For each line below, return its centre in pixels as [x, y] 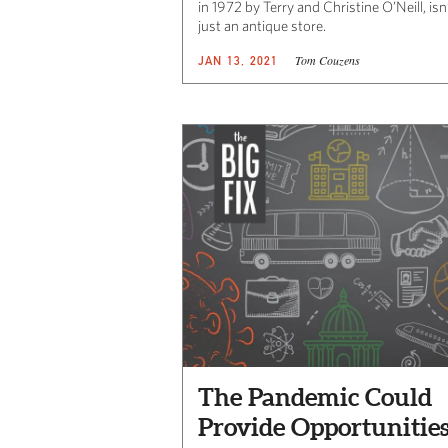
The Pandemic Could [315, 396]
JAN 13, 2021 [238, 60]
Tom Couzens [327, 59]
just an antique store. [262, 25]
